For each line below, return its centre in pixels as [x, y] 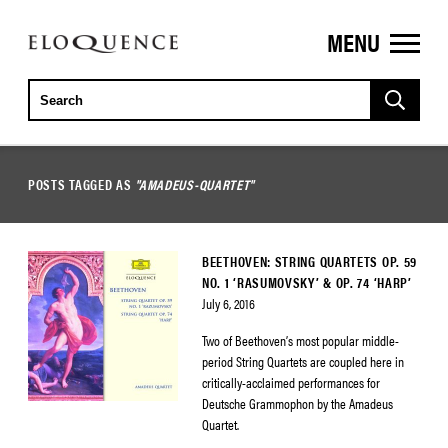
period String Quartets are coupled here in [303, 361]
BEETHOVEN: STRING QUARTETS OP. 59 [310, 261]
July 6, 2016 [228, 303]
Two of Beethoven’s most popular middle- [300, 340]
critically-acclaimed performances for [291, 382]
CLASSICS [69, 79]
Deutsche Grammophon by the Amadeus [297, 403]
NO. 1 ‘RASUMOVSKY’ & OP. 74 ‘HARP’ [307, 282]
